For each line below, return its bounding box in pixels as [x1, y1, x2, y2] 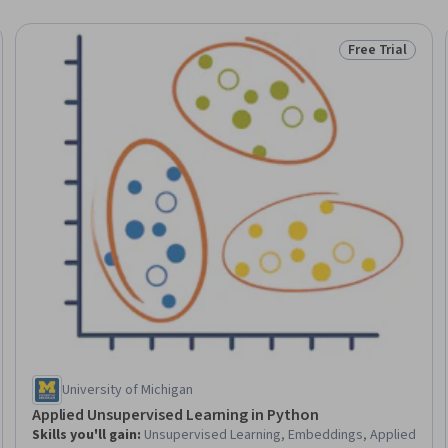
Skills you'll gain [31, 424, 137, 445]
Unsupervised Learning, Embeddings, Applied [143, 424, 416, 445]
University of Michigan [61, 379, 193, 400]
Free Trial [347, 40, 408, 60]
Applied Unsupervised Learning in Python [31, 403, 319, 426]
